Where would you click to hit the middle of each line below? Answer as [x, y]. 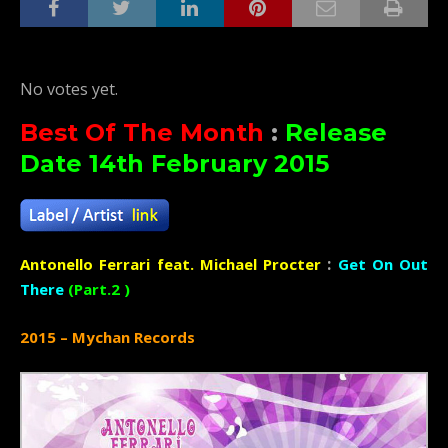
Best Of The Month [142, 133]
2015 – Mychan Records [107, 337]
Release [336, 133]
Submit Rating [177, 66]
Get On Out [382, 264]
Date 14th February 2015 [174, 164]
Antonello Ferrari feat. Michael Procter [170, 264]
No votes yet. [69, 89]
